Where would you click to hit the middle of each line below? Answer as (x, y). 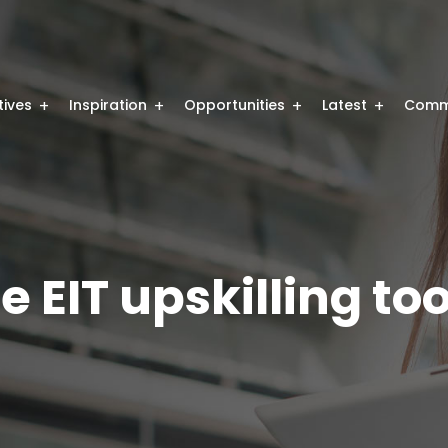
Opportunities (234, 105)
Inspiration (107, 105)
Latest (344, 105)
